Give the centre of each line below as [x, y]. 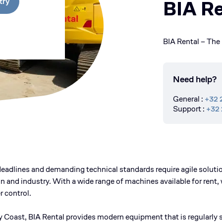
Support [187, 109]
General [186, 99]
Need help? [195, 79]
